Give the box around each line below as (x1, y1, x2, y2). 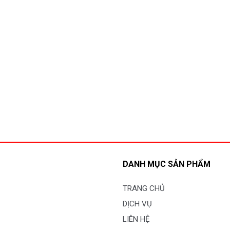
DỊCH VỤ (123, 199, 152, 209)
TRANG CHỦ (123, 184, 165, 194)
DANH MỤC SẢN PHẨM (123, 159, 210, 169)
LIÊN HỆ (123, 215, 150, 224)
